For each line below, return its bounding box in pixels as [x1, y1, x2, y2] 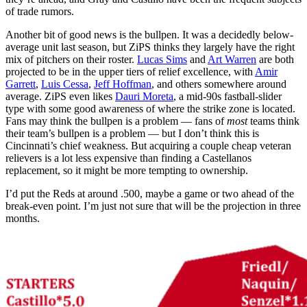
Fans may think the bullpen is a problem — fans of [5, 114, 227, 127]
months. [5, 212, 40, 224]
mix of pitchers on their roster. [5, 53, 137, 65]
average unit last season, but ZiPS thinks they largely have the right [5, 40, 295, 53]
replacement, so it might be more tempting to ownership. [5, 164, 248, 176]
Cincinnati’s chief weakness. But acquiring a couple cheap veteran [5, 139, 291, 151]
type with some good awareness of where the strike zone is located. [5, 102, 295, 114]
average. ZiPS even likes [5, 90, 115, 102]
